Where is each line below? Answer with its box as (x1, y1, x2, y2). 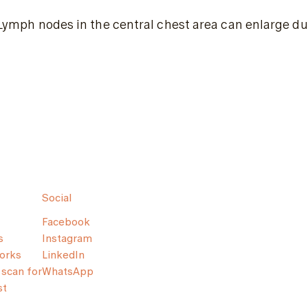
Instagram (42, 230, 92, 246)
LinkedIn (42, 247, 85, 263)
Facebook (42, 214, 90, 230)
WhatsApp (42, 263, 93, 279)
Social (42, 190, 71, 206)
